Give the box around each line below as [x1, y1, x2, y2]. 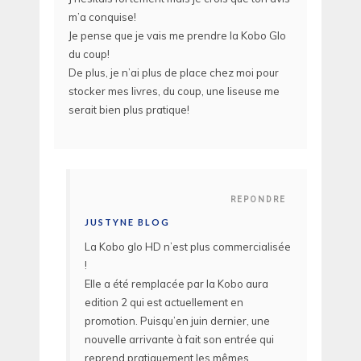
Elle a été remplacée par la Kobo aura [85, 277, 268, 291]
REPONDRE [230, 195, 286, 205]
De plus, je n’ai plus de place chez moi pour [68, 65, 279, 79]
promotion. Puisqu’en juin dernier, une [85, 314, 270, 328]
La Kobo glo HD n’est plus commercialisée [85, 240, 291, 254]
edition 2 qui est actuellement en [85, 296, 243, 309]
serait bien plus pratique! [68, 102, 189, 116]
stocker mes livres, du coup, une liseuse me [68, 84, 280, 98]
